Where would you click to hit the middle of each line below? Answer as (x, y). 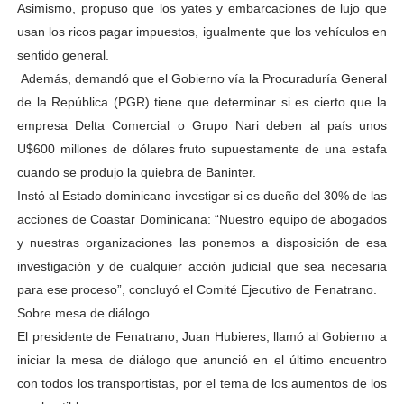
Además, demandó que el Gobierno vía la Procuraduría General (202, 78)
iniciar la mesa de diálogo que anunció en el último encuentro (202, 360)
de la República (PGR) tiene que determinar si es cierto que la (202, 102)
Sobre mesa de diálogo (83, 313)
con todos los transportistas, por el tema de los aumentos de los (202, 383)
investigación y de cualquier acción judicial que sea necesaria (202, 266)
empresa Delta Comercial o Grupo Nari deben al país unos (202, 125)
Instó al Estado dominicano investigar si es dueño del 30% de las (202, 196)
